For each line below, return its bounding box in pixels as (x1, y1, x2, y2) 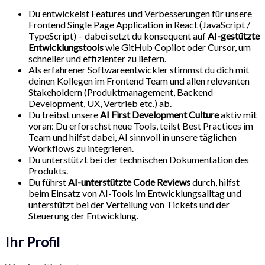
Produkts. (28, 164, 68, 176)
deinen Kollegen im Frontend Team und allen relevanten (28, 75, 250, 86)
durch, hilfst (192, 176, 240, 188)
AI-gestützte (208, 30, 260, 41)
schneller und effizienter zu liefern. (28, 52, 166, 64)
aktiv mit (221, 108, 257, 120)
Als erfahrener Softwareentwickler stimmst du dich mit (28, 63, 249, 75)
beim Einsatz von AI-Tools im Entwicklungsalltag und (28, 187, 241, 199)
